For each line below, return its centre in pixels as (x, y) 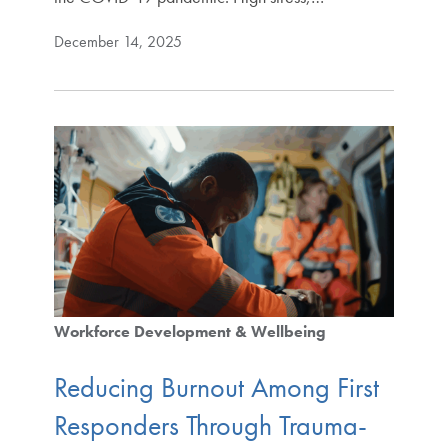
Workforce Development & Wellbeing (189, 332)
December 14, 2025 (117, 41)
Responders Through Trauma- (210, 425)
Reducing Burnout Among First (216, 387)
